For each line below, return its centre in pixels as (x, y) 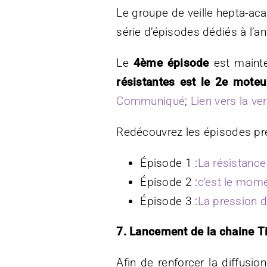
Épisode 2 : (169, 182)
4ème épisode (171, 63)
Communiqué (151, 101)
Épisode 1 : (169, 163)
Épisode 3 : (169, 201)
